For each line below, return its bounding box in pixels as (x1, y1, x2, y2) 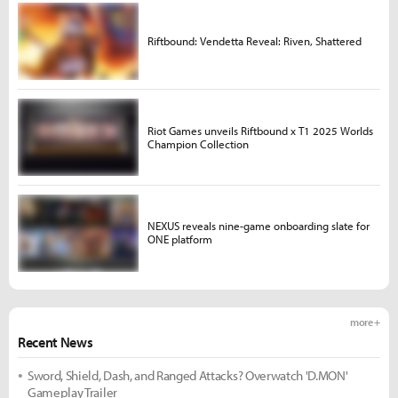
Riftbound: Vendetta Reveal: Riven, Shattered (147, 34, 362, 49)
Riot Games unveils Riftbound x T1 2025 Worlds (147, 123, 373, 138)
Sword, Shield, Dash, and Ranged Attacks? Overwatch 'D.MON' (28, 366, 348, 384)
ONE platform (147, 232, 212, 247)
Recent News (18, 332, 93, 351)
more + (349, 314, 380, 329)
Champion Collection (147, 136, 249, 151)
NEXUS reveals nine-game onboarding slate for (147, 219, 370, 234)
